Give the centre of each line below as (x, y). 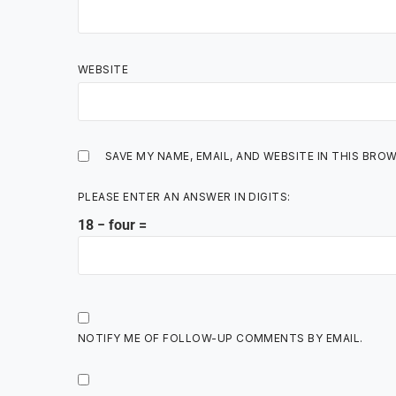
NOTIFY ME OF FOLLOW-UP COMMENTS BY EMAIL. (221, 338)
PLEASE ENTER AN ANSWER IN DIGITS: (184, 196)
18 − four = (112, 225)
